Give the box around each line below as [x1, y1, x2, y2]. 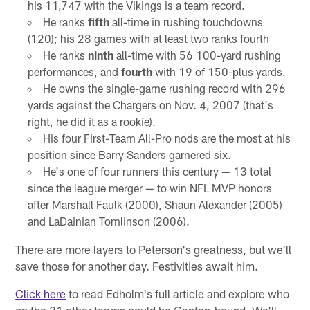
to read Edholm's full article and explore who [66, 286, 290, 300]
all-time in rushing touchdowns [109, 15, 263, 28]
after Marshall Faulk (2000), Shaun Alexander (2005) [27, 197, 282, 211]
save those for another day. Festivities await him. [15, 258, 259, 273]
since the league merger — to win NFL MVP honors [27, 181, 272, 194]
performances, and [27, 64, 121, 78]
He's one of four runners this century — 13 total [42, 164, 271, 178]
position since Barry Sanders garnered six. [27, 147, 231, 161]
